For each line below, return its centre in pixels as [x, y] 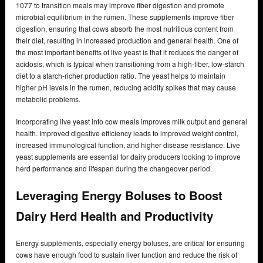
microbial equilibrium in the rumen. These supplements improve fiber [125, 17]
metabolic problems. [48, 99]
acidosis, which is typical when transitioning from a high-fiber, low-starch [130, 64]
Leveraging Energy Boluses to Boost [119, 195]
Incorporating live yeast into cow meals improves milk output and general [131, 122]
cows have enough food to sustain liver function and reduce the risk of [127, 254]
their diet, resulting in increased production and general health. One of [127, 41]
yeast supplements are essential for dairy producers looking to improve [128, 157]
